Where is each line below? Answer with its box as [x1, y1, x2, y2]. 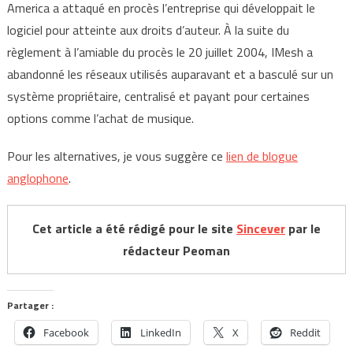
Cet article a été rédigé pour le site [32, 219, 236, 239]
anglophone [6, 169, 69, 188]
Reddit [289, 325, 321, 340]
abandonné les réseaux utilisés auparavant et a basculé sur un [6, 65, 333, 84]
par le [285, 219, 321, 239]
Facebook [43, 325, 89, 340]
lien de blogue [225, 147, 298, 166]
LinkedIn [139, 325, 181, 340]
